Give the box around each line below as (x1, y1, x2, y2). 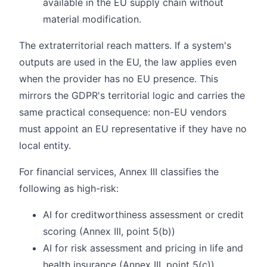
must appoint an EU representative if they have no (19, 122, 247, 135)
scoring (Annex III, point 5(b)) (43, 225, 175, 237)
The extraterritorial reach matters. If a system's (19, 39, 231, 51)
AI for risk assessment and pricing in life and (43, 241, 243, 254)
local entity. (19, 139, 71, 151)
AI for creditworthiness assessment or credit (43, 208, 244, 221)
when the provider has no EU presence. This (19, 72, 218, 85)
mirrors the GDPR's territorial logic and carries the (19, 89, 245, 101)
